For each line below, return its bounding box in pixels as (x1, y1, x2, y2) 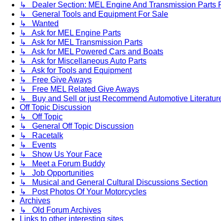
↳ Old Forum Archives (20, 205, 101, 214)
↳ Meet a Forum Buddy (20, 159, 105, 168)
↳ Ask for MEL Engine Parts (20, 28, 121, 37)
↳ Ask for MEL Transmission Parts (20, 37, 143, 46)
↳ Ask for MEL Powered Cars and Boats (20, 47, 163, 56)
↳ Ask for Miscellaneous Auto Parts (20, 56, 147, 65)
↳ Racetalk (20, 131, 63, 140)
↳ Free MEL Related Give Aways (20, 84, 139, 93)
